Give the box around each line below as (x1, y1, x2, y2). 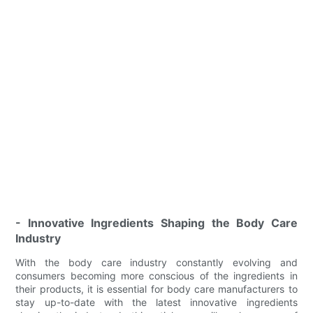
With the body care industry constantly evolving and (15, 256, 298, 268)
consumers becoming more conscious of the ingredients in (15, 269, 298, 282)
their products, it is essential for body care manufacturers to (15, 282, 298, 295)
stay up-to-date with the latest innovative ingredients (15, 296, 298, 308)
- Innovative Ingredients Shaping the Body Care (15, 215, 298, 230)
